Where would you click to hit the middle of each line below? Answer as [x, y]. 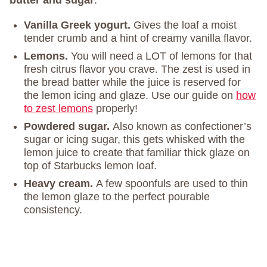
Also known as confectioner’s [182, 127]
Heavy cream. [60, 184]
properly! [115, 109]
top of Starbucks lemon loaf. [90, 166]
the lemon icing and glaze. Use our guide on [130, 96]
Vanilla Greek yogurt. [79, 25]
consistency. [53, 210]
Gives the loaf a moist [185, 25]
